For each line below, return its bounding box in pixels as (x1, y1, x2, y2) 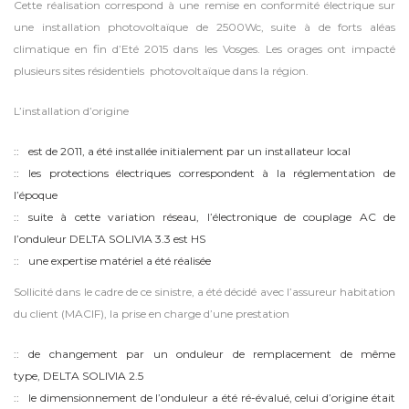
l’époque (14, 188, 58, 203)
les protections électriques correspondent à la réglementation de (28, 166, 395, 181)
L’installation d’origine (14, 104, 129, 119)
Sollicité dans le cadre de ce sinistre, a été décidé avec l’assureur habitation (14, 285, 395, 299)
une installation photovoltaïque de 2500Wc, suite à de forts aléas (14, 20, 395, 35)
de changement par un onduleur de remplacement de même (28, 347, 395, 362)
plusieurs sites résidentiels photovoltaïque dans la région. (14, 64, 309, 79)
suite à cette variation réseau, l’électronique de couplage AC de (28, 210, 395, 225)
